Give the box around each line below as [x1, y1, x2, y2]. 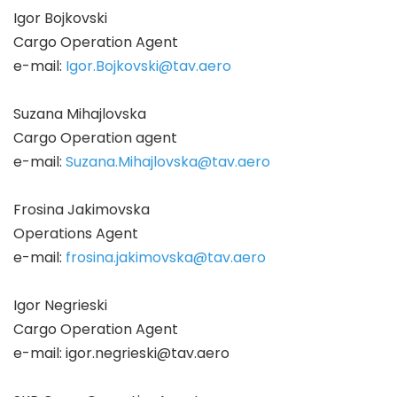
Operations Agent [13, 223, 138, 245]
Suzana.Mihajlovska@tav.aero [66, 152, 270, 173]
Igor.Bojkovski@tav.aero [66, 56, 231, 77]
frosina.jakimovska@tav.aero [66, 247, 266, 269]
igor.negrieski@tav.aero [66, 343, 230, 364]
